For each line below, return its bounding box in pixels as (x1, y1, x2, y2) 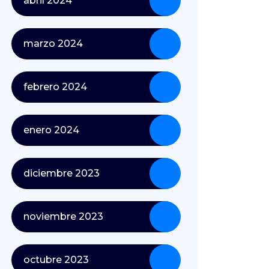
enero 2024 (23, 124, 79, 136)
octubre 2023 (23, 254, 89, 265)
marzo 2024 (23, 38, 83, 49)
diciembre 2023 (23, 168, 100, 179)
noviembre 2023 (23, 211, 103, 222)
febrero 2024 (23, 81, 87, 92)
